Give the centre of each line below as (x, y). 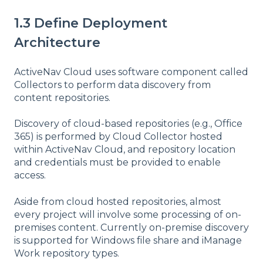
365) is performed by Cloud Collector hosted (118, 137)
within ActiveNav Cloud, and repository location (125, 150)
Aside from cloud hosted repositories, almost (118, 201)
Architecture (57, 43)
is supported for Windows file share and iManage (128, 240)
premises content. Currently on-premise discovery (131, 227)
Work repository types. (67, 253)
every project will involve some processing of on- (128, 214)
